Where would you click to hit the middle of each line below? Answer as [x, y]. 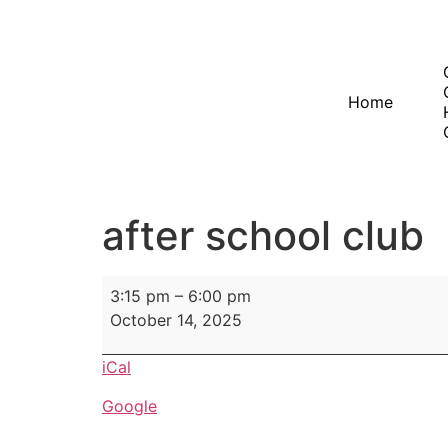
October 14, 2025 [176, 320]
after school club [263, 235]
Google [129, 405]
